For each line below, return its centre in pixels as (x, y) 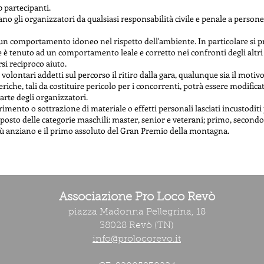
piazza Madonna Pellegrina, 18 (137, 212)
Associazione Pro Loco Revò (137, 197)
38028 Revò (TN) (137, 226)
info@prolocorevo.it (137, 239)
